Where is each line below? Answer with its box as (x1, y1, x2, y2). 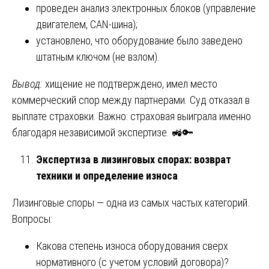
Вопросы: (12, 212, 52, 225)
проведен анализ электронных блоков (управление (36, 1, 256, 14)
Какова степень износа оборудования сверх (36, 239, 228, 252)
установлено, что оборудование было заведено (36, 34, 243, 47)
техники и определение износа (36, 169, 178, 182)
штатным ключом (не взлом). (36, 50, 160, 63)
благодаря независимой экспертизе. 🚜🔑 (12, 125, 193, 139)
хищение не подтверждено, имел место (43, 77, 217, 90)
